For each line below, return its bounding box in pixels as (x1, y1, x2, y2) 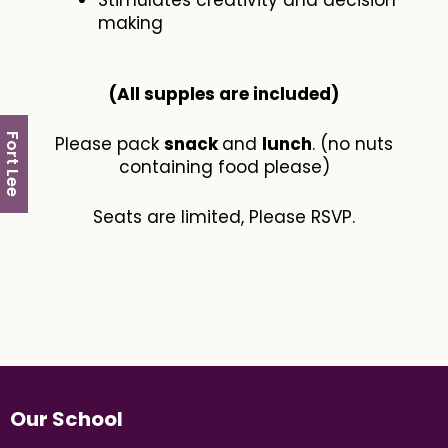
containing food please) (118, 154, 330, 179)
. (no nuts (312, 131, 393, 156)
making (98, 11, 164, 36)
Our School (10, 405, 123, 434)
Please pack (55, 131, 164, 156)
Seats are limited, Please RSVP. (93, 205, 355, 230)
